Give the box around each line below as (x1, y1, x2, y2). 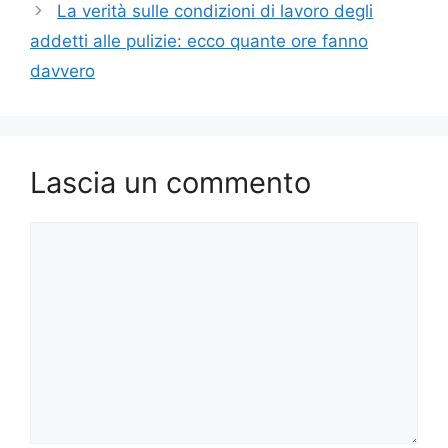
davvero (30, 60, 95, 81)
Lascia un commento (30, 164, 311, 200)
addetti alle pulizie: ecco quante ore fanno (30, 30, 368, 51)
